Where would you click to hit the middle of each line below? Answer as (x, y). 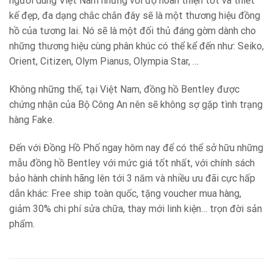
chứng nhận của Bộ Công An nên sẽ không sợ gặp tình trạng (136, 104)
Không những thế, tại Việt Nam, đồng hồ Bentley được (124, 89)
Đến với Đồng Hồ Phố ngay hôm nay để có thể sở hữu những (136, 147)
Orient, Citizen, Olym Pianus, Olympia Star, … (104, 61)
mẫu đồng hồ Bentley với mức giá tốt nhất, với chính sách (132, 163)
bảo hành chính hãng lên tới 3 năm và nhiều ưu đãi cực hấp (132, 178)
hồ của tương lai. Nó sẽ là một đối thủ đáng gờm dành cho (133, 30)
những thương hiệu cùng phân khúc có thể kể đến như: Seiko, (136, 46)
